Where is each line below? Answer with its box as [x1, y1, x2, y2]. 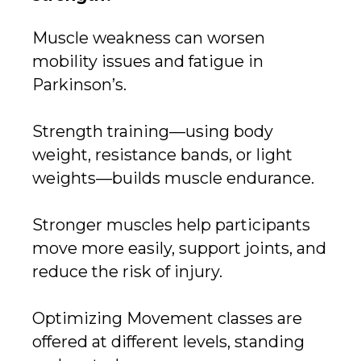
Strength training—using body [32, 122, 273, 142]
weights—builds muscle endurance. [32, 168, 314, 189]
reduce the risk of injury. [32, 262, 222, 282]
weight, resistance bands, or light [32, 145, 293, 165]
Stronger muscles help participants [32, 215, 310, 235]
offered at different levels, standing [32, 332, 305, 352]
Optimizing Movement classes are [32, 309, 302, 329]
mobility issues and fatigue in [32, 52, 263, 72]
